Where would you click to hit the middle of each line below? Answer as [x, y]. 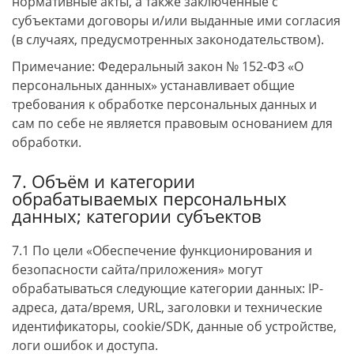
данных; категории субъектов [137, 216]
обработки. [47, 142]
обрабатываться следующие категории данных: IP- [168, 288]
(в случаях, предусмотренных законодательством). [168, 40]
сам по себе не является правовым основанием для [172, 123]
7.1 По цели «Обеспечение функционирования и [162, 250]
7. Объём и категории [104, 181]
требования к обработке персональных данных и [164, 104]
